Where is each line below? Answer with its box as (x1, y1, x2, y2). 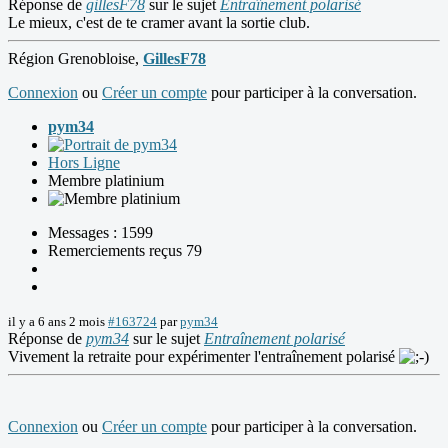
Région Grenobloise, (8, 49, 143, 67)
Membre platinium (48, 171, 164, 189)
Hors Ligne (48, 153, 120, 171)
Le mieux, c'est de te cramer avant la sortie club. (8, 13, 310, 31)
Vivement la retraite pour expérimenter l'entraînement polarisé (8, 347, 399, 365)
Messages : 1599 (48, 223, 153, 241)
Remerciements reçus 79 (48, 241, 202, 259)
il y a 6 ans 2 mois (8, 313, 105, 329)
